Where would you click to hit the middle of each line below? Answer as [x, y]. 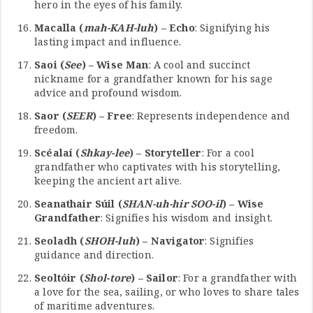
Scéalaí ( [57, 153]
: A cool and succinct [199, 65]
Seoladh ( [59, 241]
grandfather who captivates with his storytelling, [158, 167]
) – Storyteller [166, 153]
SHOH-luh [110, 241]
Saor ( [51, 116]
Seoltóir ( [59, 278]
